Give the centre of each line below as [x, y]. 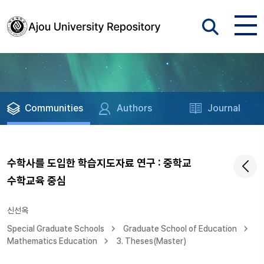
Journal [224, 108]
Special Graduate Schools [56, 229]
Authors [135, 108]
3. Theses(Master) [151, 241]
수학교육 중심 [37, 181]
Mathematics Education [52, 241]
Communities [54, 108]
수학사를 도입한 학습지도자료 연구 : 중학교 [99, 163]
